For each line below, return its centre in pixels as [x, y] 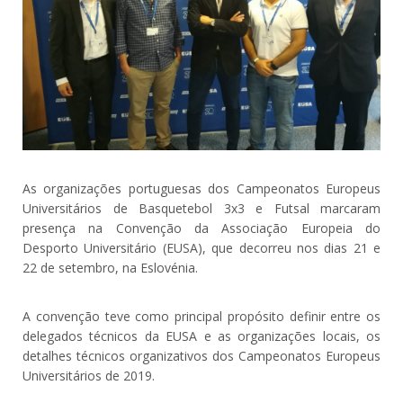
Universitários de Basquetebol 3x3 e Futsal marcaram [201, 208]
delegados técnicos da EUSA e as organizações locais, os [201, 336]
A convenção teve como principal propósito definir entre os [201, 316]
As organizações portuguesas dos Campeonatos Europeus [201, 188]
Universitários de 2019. [89, 375]
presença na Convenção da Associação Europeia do [201, 228]
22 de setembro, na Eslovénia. [110, 267]
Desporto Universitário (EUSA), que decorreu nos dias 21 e [201, 247]
